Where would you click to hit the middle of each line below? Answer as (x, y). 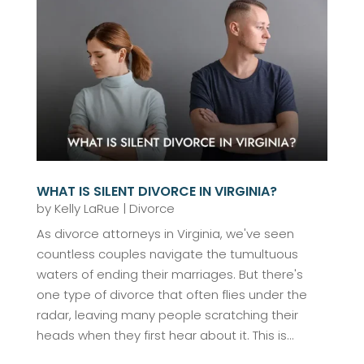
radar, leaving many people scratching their (167, 314)
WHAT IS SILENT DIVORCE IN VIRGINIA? (156, 191)
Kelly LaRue (87, 208)
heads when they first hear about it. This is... (165, 335)
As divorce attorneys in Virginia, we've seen (165, 233)
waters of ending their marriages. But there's (169, 274)
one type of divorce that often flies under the (171, 294)
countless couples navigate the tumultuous (167, 253)
